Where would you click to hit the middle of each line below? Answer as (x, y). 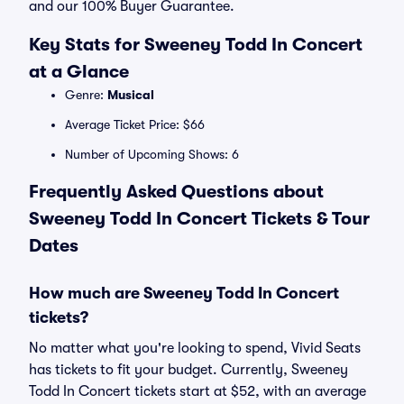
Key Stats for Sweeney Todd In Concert (196, 45)
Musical (131, 95)
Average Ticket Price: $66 (135, 124)
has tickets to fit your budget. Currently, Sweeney (188, 370)
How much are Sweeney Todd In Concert (184, 293)
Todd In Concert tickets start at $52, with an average (197, 391)
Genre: (86, 95)
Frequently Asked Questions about (176, 192)
